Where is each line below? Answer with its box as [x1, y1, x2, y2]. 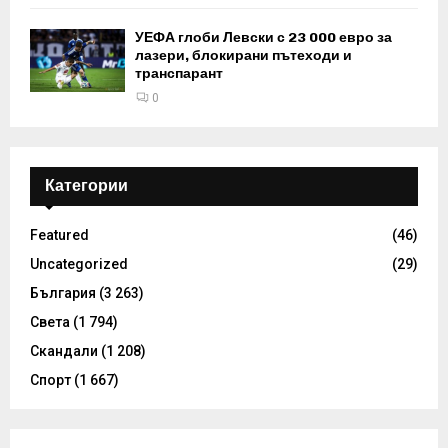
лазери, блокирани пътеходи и [135, 46, 352, 64]
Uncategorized [30, 255, 128, 272]
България [30, 284, 96, 301]
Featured [30, 226, 89, 243]
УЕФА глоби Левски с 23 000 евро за [135, 28, 392, 46]
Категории [45, 175, 128, 195]
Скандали [30, 342, 98, 359]
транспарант [135, 64, 223, 82]
